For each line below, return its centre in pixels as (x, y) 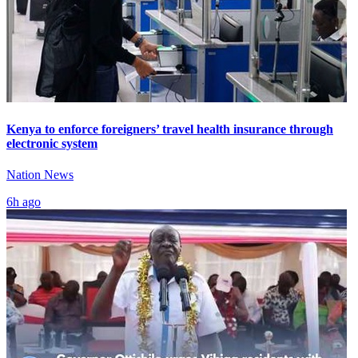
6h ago (24, 202)
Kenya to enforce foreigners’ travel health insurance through (170, 129)
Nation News (40, 175)
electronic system (52, 144)
